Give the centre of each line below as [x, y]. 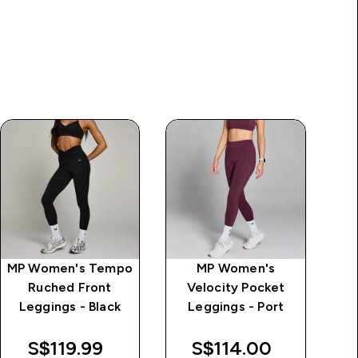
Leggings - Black [70, 306]
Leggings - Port [236, 306]
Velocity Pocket [236, 287]
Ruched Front [70, 287]
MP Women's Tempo [70, 268]
